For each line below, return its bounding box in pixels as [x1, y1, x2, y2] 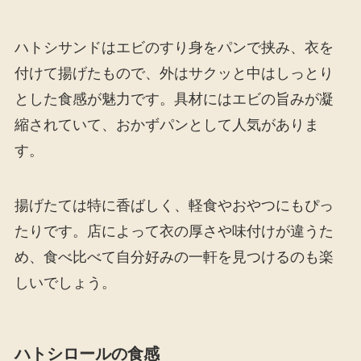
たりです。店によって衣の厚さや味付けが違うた [14, 222, 334, 239]
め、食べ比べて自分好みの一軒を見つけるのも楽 [14, 248, 334, 265]
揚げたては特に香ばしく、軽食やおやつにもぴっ [14, 197, 334, 214]
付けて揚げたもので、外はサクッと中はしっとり [14, 64, 334, 81]
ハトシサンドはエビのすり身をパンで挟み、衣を [14, 39, 334, 56]
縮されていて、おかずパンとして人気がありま [14, 116, 319, 133]
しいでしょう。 [14, 274, 116, 291]
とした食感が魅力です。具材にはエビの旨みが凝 [14, 90, 334, 107]
